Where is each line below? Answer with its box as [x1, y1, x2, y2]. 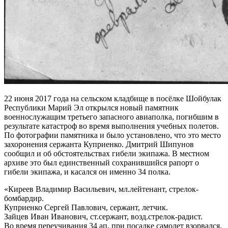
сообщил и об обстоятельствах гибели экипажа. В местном [4, 149, 209, 158]
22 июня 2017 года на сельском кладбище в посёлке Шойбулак [4, 94, 221, 103]
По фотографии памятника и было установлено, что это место [4, 130, 221, 139]
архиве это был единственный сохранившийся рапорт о [4, 158, 199, 167]
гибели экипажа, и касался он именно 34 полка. [4, 167, 170, 176]
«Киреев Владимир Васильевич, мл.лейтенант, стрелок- [4, 184, 198, 193]
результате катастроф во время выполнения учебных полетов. [4, 121, 219, 130]
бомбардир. [4, 193, 44, 203]
